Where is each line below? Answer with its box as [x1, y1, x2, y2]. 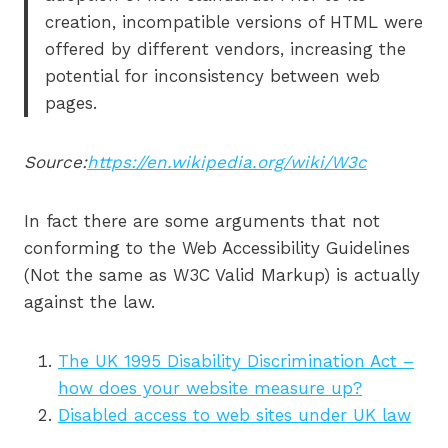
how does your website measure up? [58, 378, 362, 399]
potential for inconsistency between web [45, 66, 380, 87]
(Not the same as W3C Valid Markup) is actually [24, 265, 420, 286]
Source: [24, 152, 87, 173]
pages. [45, 93, 97, 114]
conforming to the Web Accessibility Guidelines [24, 238, 410, 259]
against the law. [24, 292, 155, 313]
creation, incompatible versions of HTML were [45, 12, 423, 33]
